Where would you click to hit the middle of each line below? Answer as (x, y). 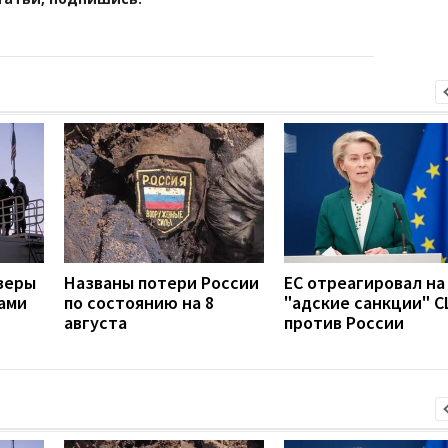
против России (344, 322)
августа (95, 322)
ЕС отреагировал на (364, 282)
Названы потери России (161, 282)
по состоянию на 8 (139, 302)
